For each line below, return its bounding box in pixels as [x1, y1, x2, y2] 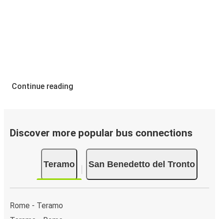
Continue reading [12, 82, 73, 91]
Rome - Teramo [10, 200, 63, 210]
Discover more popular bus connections [10, 127, 193, 139]
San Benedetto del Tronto [88, 159, 195, 169]
